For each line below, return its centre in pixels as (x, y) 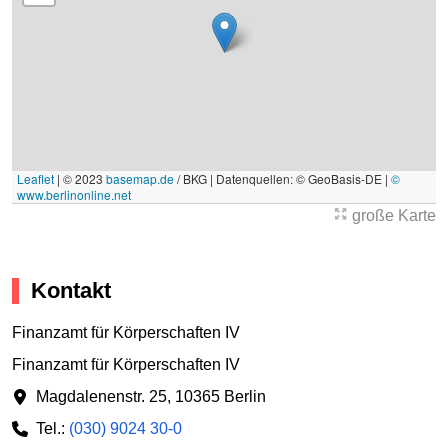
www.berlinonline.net (74, 195)
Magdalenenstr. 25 (101, 396)
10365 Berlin (220, 396)
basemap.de (140, 179)
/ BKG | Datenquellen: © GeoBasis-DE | (282, 179)
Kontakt (71, 291)
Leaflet (35, 179)
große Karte (392, 216)
